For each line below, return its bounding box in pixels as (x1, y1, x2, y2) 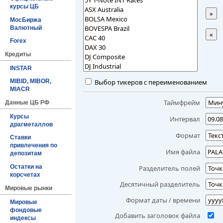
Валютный (10, 24, 42, 31)
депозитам (10, 150, 42, 157)
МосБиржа (10, 16, 41, 23)
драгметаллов (10, 120, 53, 128)
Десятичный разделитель (120, 179, 200, 189)
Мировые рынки (5, 184, 52, 192)
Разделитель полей (139, 163, 200, 173)
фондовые (10, 206, 42, 214)
